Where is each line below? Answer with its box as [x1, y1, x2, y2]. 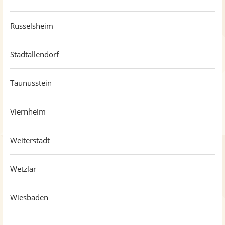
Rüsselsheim [10, 21, 53, 31]
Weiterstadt [10, 135, 50, 145]
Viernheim [10, 106, 46, 117]
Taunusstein [10, 78, 52, 88]
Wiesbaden [10, 192, 48, 202]
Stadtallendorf [10, 49, 59, 59]
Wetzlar [10, 164, 36, 174]
